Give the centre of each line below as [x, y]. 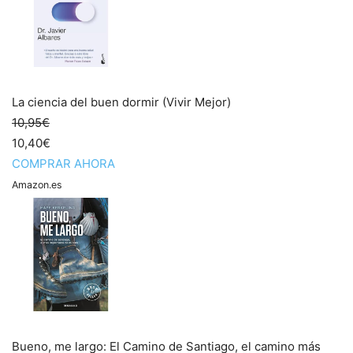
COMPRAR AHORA [63, 163]
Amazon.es [37, 185]
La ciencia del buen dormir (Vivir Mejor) [121, 102]
